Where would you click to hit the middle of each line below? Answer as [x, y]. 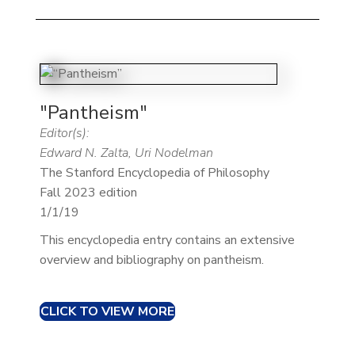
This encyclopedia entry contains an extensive [167, 240]
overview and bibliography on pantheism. [151, 260]
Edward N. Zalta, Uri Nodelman [126, 153]
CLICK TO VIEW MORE [107, 311]
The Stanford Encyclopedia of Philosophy [154, 172]
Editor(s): [64, 133]
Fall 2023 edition [88, 192]
